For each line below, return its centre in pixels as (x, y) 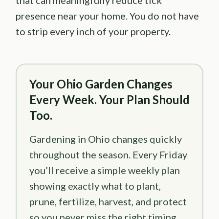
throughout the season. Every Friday (108, 155)
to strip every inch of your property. (93, 32)
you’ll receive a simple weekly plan (105, 170)
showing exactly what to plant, (95, 186)
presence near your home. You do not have (107, 16)
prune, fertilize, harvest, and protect (108, 202)
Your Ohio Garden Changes (101, 84)
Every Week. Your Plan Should (109, 100)
